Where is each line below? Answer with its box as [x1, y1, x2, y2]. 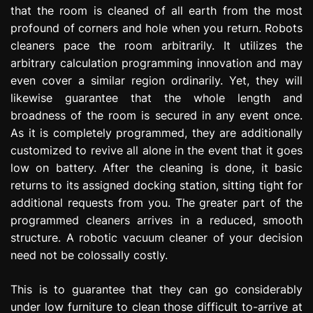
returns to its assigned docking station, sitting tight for [10, 177, 303, 192]
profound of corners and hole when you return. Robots [10, 20, 303, 35]
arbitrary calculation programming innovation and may [10, 55, 303, 70]
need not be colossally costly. [10, 247, 168, 262]
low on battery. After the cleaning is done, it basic [10, 160, 303, 175]
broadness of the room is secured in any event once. [10, 108, 303, 122]
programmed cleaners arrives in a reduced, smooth [10, 212, 303, 227]
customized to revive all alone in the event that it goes [10, 143, 303, 157]
